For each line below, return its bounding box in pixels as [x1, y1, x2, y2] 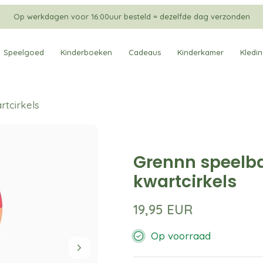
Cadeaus [128, 48, 161, 58]
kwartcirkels [133, 170, 237, 193]
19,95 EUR [133, 201, 194, 218]
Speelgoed [3, 48, 44, 58]
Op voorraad [151, 229, 211, 242]
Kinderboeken [60, 48, 112, 58]
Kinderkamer [177, 48, 224, 58]
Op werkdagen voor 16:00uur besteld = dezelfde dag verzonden [13, 12, 250, 22]
